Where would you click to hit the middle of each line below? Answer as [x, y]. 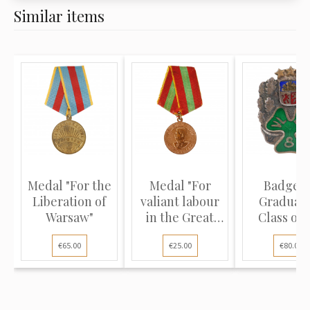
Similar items [59, 16]
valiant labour [180, 201]
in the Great [180, 217]
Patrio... [180, 233]
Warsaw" [69, 217]
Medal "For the [69, 185]
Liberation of [69, 201]
